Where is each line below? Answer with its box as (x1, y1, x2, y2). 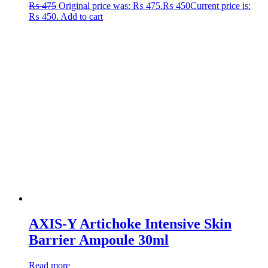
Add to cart (60, 11, 103, 22)
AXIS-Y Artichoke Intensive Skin (29, 216, 232, 232)
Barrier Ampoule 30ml (29, 232, 169, 248)
